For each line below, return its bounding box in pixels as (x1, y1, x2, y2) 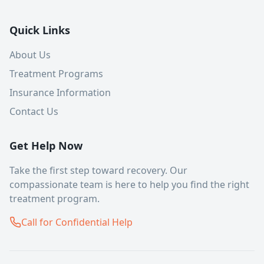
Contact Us (9, 105, 58, 118)
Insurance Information (9, 86, 111, 99)
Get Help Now (9, 138, 82, 153)
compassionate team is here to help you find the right (9, 178, 249, 191)
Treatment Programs (9, 67, 103, 80)
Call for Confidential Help (21, 216, 133, 229)
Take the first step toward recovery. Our (9, 164, 187, 177)
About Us (9, 48, 51, 61)
